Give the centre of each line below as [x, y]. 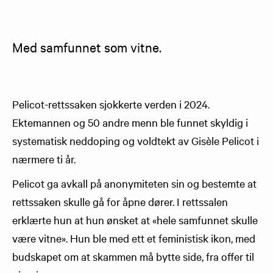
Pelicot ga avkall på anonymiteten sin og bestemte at [134, 183]
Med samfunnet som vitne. [87, 47]
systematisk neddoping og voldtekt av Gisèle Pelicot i [136, 140]
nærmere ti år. [44, 159]
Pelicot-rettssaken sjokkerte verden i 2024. [111, 104]
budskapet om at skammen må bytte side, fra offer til [133, 256]
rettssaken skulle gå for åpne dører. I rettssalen [120, 201]
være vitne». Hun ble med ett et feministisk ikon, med [134, 238]
